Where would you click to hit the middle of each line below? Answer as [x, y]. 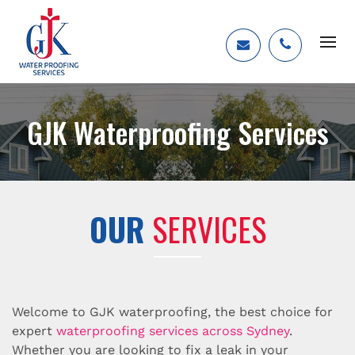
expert [34, 331]
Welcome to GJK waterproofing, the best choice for [172, 312]
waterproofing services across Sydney [173, 331]
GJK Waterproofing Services [177, 132]
